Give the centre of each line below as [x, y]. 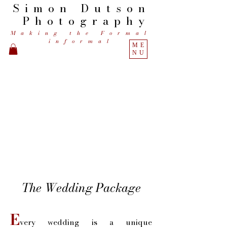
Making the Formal [81, 33]
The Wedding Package [81, 187]
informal [81, 41]
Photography [86, 21]
